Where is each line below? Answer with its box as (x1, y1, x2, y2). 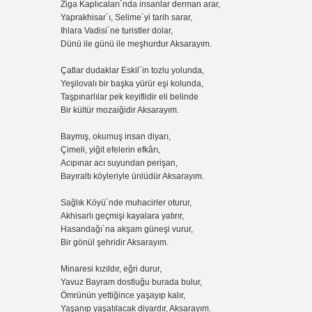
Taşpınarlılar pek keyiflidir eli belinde (61, 91, 201, 102)
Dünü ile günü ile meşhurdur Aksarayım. (61, 38, 214, 49)
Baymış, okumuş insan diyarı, (61, 131, 173, 141)
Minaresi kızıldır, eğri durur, (61, 263, 164, 274)
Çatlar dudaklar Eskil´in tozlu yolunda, (61, 65, 206, 75)
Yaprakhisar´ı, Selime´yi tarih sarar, (61, 12, 194, 22)
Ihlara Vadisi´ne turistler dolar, (61, 25, 175, 36)
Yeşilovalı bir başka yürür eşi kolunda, (61, 78, 205, 88)
